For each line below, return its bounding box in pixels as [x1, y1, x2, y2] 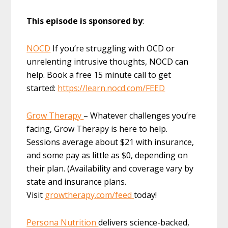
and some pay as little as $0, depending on [26, 150, 188, 161]
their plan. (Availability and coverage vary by [26, 163, 194, 175]
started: [26, 82, 58, 94]
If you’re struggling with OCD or [50, 43, 175, 54]
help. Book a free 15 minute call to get [26, 69, 172, 81]
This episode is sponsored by [26, 15, 143, 27]
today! [134, 189, 157, 201]
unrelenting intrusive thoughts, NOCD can [26, 56, 189, 68]
